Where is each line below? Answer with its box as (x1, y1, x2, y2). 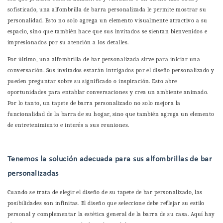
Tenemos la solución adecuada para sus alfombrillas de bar (7, 155, 213, 164)
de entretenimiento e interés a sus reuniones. (7, 121, 129, 129)
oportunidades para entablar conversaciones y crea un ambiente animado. (7, 89, 209, 96)
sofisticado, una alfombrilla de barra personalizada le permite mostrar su (7, 6, 207, 13)
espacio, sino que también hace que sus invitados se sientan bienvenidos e (7, 28, 208, 35)
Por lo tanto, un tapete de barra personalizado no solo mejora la (7, 100, 181, 107)
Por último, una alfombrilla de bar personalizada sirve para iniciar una (7, 56, 201, 63)
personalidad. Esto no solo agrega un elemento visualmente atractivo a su (7, 17, 208, 24)
